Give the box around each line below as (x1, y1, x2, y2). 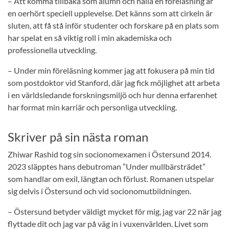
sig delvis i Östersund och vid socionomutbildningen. (8, 186, 191, 196)
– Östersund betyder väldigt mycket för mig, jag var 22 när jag (8, 207, 221, 217)
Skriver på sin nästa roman (8, 129, 148, 145)
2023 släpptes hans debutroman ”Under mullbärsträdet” (8, 162, 205, 172)
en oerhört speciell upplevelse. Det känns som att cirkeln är (8, 8, 213, 18)
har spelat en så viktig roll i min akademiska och (8, 33, 172, 43)
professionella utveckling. (8, 45, 97, 55)
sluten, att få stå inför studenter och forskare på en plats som (8, 20, 219, 31)
